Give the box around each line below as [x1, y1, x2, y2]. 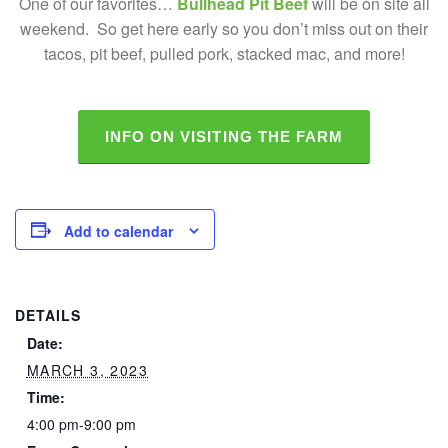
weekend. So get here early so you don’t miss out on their [20, 17, 428, 41]
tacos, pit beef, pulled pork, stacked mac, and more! [43, 42, 405, 66]
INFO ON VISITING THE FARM [104, 128, 344, 146]
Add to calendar [64, 221, 173, 242]
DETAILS [15, 305, 81, 326]
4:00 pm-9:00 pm [26, 414, 136, 435]
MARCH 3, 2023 [26, 360, 149, 381]
